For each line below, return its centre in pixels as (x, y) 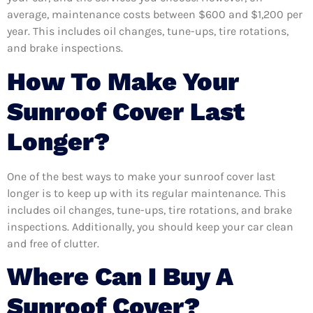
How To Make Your (123, 81)
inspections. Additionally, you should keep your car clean (150, 226)
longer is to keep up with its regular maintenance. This (146, 193)
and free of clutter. (53, 243)
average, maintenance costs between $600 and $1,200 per (155, 15)
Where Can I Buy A (120, 276)
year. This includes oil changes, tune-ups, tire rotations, (148, 31)
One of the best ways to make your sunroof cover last (141, 176)
